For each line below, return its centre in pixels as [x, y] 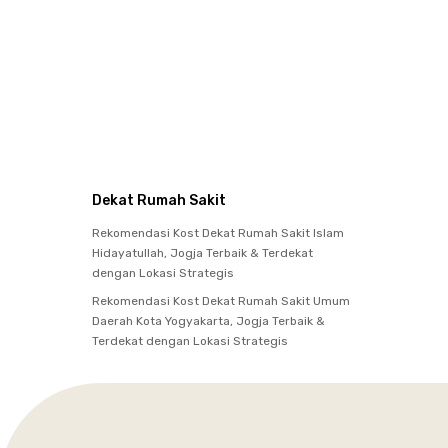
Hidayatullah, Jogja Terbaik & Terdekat [202, 252]
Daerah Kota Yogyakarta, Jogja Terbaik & [208, 320]
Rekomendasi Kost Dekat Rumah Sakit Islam [218, 232]
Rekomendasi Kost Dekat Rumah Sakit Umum [221, 300]
